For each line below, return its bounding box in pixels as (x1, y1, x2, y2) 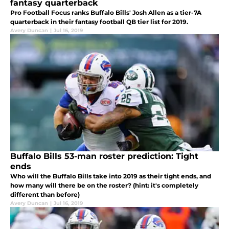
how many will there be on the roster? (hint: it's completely (10, 181, 198, 190)
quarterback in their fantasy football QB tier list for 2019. (10, 18, 188, 26)
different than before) (10, 191, 80, 199)
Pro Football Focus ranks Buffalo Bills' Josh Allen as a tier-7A (10, 9, 201, 17)
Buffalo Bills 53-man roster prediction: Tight (10, 151, 198, 162)
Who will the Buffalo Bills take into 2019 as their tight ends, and (10, 172, 211, 180)
